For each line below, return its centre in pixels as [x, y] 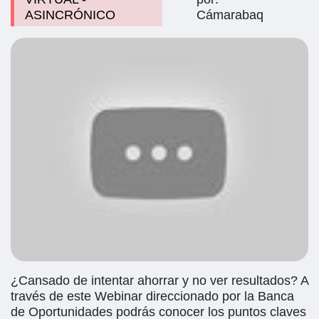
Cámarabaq [230, 15]
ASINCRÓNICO [70, 15]
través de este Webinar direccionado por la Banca [152, 296]
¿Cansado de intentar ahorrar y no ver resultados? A [159, 280]
